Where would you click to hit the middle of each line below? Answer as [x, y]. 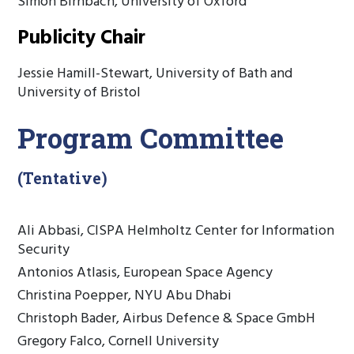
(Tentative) [63, 177]
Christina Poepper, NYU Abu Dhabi [125, 296]
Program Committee [151, 137]
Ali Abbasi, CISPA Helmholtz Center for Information [176, 231]
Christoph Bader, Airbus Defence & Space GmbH [167, 319]
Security [44, 250]
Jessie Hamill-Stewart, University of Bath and [155, 74]
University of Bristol [79, 93]
